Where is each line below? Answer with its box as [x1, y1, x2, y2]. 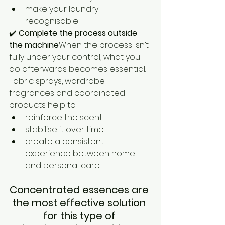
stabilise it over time [25, 123, 104, 135]
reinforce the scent [25, 111, 102, 123]
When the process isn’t [59, 39, 151, 51]
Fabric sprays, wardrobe [9, 75, 107, 87]
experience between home [25, 147, 137, 159]
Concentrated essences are [10, 182, 151, 197]
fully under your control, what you [9, 51, 142, 63]
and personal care [25, 159, 100, 171]
